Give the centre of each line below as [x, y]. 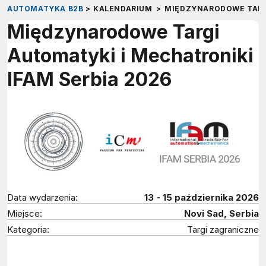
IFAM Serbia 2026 [89, 79]
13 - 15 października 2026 [202, 197]
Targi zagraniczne [223, 229]
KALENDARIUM [123, 8]
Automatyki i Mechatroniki [130, 55]
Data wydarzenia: [42, 197]
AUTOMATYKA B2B [45, 8]
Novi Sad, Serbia [221, 213]
